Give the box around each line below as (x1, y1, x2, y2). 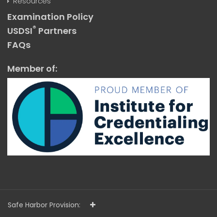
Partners (36, 25, 77, 37)
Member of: (7, 62, 57, 75)
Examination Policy (7, 11, 93, 23)
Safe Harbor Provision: (8, 200, 80, 210)
